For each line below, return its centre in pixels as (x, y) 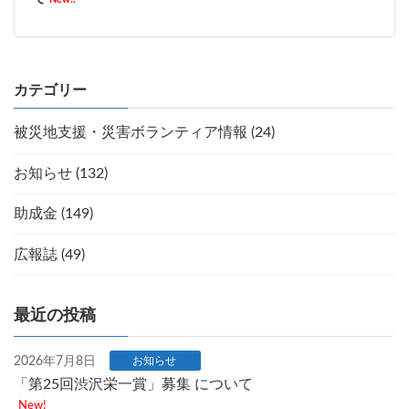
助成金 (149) (53, 214)
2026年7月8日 (55, 361)
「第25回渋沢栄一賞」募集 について (133, 384)
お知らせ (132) (61, 173)
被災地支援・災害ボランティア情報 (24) (144, 133)
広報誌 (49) (49, 254)
